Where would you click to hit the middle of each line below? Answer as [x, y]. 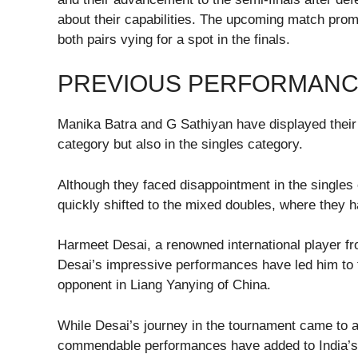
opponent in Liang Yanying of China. [164, 285]
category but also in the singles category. [180, 145]
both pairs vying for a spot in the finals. [174, 39]
